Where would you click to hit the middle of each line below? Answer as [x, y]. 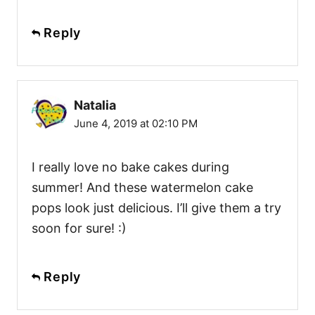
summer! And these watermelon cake [142, 187]
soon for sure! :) [79, 228]
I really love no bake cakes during [130, 167]
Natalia [95, 105]
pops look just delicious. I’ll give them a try [156, 207]
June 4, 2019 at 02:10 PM [136, 123]
